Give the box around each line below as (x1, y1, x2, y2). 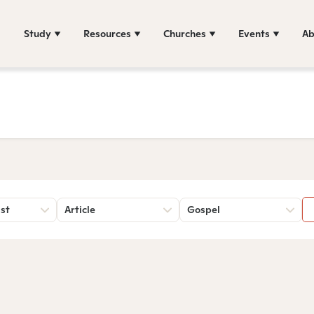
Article (64, 203, 95, 216)
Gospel (187, 203, 220, 216)
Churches (163, 27, 206, 40)
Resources (83, 27, 131, 40)
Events (238, 27, 270, 40)
